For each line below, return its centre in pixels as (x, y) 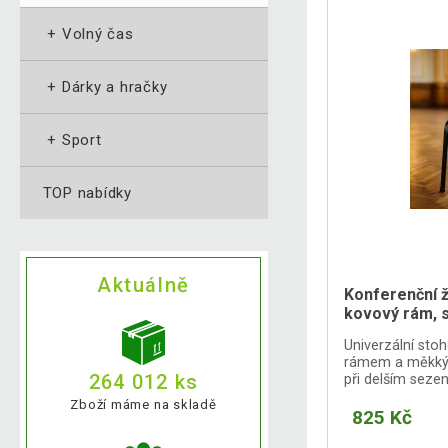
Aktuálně (143, 285)
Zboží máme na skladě (143, 405)
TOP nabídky (87, 193)
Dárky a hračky (114, 87)
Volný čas (97, 34)
